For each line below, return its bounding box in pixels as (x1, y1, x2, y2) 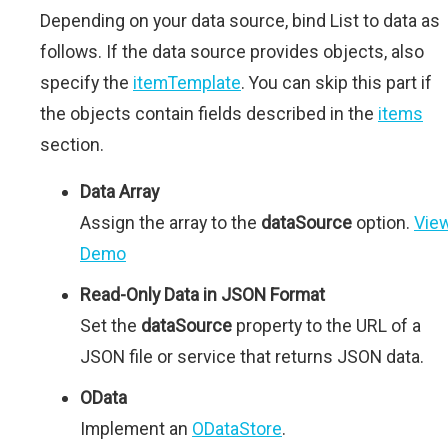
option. (352, 212, 414, 233)
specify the (40, 72, 133, 93)
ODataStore (192, 418, 282, 439)
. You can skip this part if (241, 72, 432, 93)
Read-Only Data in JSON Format (80, 284, 325, 305)
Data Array (80, 181, 159, 202)
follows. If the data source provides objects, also (40, 41, 424, 62)
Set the (80, 315, 141, 336)
